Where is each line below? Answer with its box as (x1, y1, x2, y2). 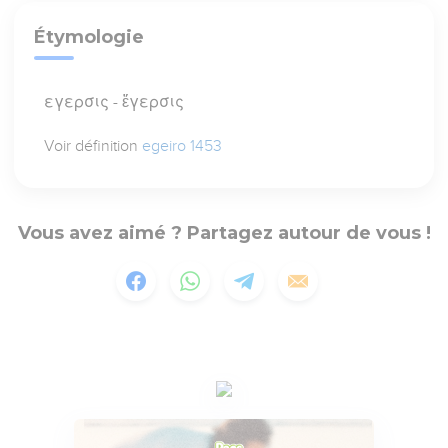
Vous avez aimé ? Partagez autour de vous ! (17, 222, 431, 245)
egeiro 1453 (142, 137, 223, 156)
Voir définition (44, 137, 143, 156)
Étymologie (34, 26, 145, 49)
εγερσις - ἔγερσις (44, 93, 185, 112)
